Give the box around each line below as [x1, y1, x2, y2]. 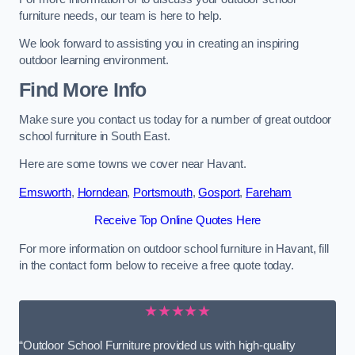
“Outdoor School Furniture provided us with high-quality [19, 338, 296, 352]
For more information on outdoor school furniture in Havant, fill [19, 242, 329, 255]
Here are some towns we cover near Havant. [19, 158, 247, 171]
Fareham [246, 185, 292, 199]
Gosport [198, 185, 240, 199]
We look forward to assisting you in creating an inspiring [19, 37, 299, 51]
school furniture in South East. [19, 129, 170, 143]
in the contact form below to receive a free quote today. [19, 258, 294, 272]
